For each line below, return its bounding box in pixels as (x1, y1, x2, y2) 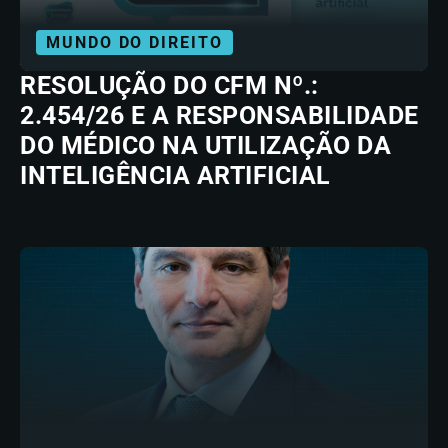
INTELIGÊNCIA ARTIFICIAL (20, 161, 331, 190)
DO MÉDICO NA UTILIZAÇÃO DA (20, 131, 391, 160)
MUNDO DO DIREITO (46, 33, 223, 52)
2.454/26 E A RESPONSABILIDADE (20, 101, 419, 130)
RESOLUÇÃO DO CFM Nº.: (20, 71, 319, 100)
